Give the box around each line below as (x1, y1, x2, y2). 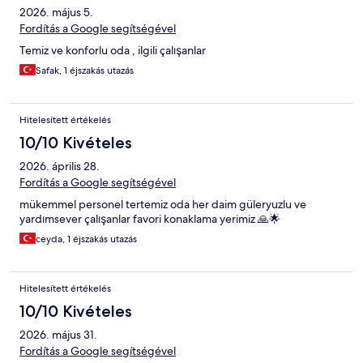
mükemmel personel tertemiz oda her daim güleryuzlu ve (19, 197, 306, 212)
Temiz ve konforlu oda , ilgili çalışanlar (19, 43, 206, 58)
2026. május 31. (19, 327, 97, 343)
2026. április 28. (19, 159, 100, 174)
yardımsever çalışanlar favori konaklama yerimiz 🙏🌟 (19, 211, 280, 227)
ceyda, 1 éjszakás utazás (36, 233, 137, 246)
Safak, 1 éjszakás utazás (36, 64, 134, 78)
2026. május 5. (19, 5, 93, 20)
